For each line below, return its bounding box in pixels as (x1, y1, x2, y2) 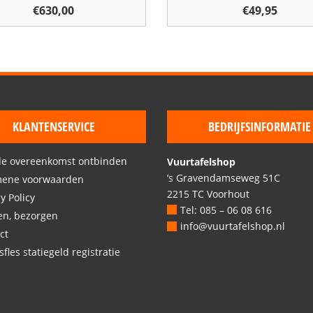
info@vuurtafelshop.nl (180, 219, 285, 233)
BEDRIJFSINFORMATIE (208, 117, 311, 135)
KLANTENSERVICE (12, 117, 95, 135)
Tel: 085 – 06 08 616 (180, 203, 272, 217)
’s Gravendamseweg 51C (167, 170, 280, 184)
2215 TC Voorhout (167, 187, 249, 201)
